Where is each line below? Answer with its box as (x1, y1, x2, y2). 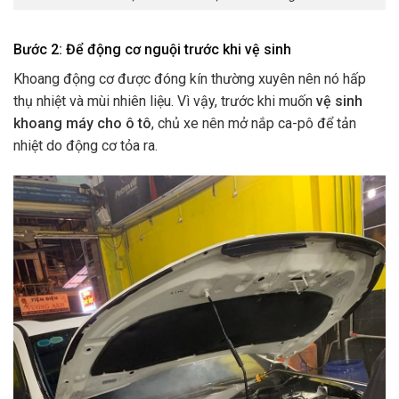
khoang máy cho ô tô (13, 115, 151, 133)
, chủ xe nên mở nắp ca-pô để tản (151, 115, 356, 133)
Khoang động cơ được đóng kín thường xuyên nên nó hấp (13, 70, 366, 88)
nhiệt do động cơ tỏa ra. (13, 137, 158, 155)
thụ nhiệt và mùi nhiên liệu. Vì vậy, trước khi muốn (13, 93, 313, 110)
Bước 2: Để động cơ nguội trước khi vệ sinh (13, 41, 291, 59)
